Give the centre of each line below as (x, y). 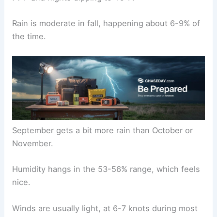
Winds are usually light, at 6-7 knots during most (105, 208)
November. (33, 144)
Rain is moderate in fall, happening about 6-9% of (106, 23)
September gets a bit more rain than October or (103, 131)
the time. (29, 37)
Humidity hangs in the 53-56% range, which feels (106, 169)
